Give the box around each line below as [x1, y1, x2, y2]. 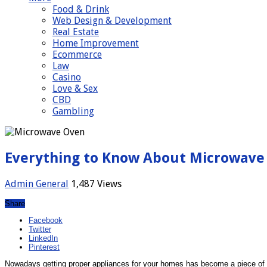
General [36, 178, 69, 190]
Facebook [29, 215, 63, 225]
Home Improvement [52, 37, 139, 49]
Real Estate [52, 26, 99, 38]
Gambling [52, 105, 94, 117]
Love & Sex [52, 82, 98, 94]
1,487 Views [71, 178, 122, 190]
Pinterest [29, 242, 60, 252]
